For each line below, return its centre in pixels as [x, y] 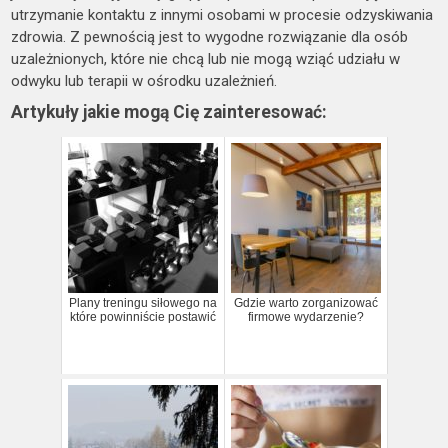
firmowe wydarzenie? [306, 316]
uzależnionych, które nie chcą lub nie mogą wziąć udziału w [206, 58]
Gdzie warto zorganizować [306, 302]
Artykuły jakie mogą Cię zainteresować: [169, 111]
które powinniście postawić [143, 316]
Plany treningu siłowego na [143, 302]
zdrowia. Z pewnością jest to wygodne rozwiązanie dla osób [210, 36]
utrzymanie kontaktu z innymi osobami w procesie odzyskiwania [222, 14]
